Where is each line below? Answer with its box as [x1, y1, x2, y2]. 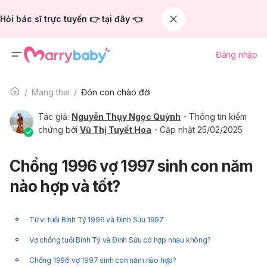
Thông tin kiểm [189, 111, 247, 122]
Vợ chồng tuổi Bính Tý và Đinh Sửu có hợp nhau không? [29, 235, 211, 245]
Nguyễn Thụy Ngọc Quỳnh [72, 111, 181, 122]
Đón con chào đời [81, 87, 151, 97]
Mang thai [32, 87, 70, 97]
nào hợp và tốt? [10, 177, 120, 195]
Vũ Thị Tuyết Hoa [80, 125, 151, 135]
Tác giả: [38, 111, 72, 122]
